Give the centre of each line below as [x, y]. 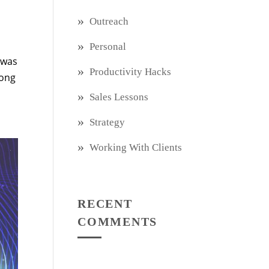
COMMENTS [118, 222]
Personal [108, 47]
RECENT [105, 204]
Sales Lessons [119, 97]
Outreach [109, 21]
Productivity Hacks [131, 72]
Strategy [107, 122]
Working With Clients [136, 147]
